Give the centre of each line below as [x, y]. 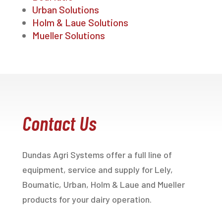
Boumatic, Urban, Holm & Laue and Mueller [103, 184]
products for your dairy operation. [87, 199]
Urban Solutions [65, 9]
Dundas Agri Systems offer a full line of [97, 154]
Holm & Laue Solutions [80, 22]
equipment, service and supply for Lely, [97, 169]
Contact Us [59, 123]
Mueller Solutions [68, 35]
